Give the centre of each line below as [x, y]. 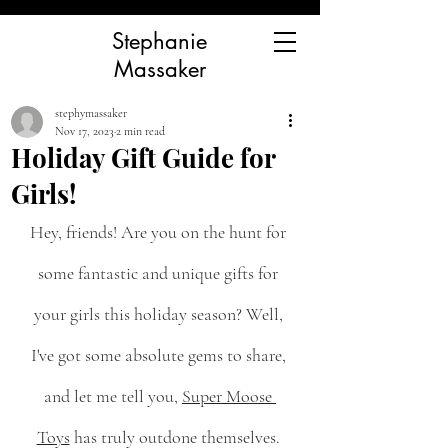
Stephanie [159, 41]
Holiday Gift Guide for [143, 157]
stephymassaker [91, 113]
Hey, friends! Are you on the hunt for [160, 232]
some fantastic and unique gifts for [160, 273]
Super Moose [229, 396]
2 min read [140, 131]
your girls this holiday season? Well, [160, 314]
